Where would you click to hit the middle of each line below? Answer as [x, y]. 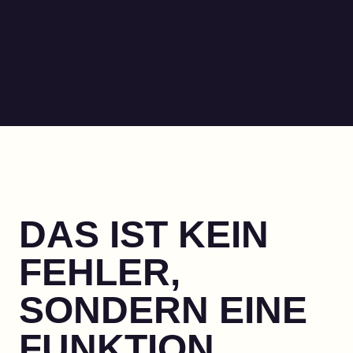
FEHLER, [100, 272]
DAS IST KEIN [144, 234]
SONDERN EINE [163, 310]
